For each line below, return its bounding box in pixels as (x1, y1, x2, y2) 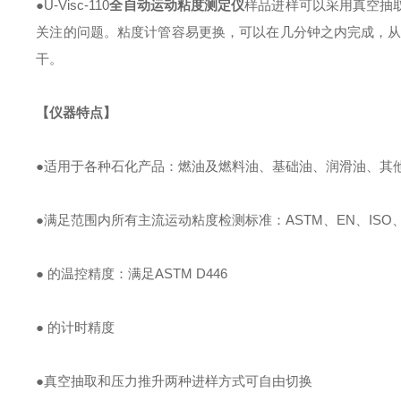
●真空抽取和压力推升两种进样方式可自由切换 (36, 373, 313, 388)
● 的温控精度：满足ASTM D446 (36, 266, 228, 281)
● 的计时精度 (36, 320, 115, 335)
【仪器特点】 (36, 105, 117, 120)
